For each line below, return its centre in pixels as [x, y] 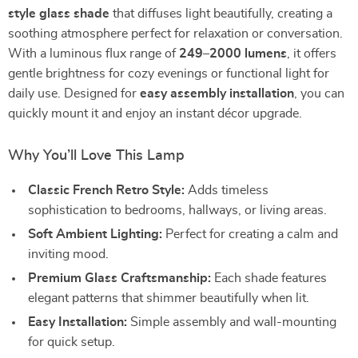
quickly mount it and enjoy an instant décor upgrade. [155, 113]
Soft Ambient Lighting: [95, 234]
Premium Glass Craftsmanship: [119, 278]
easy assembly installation [217, 93]
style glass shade [59, 14]
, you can [319, 93]
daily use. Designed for [74, 93]
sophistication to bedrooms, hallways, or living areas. [177, 210]
